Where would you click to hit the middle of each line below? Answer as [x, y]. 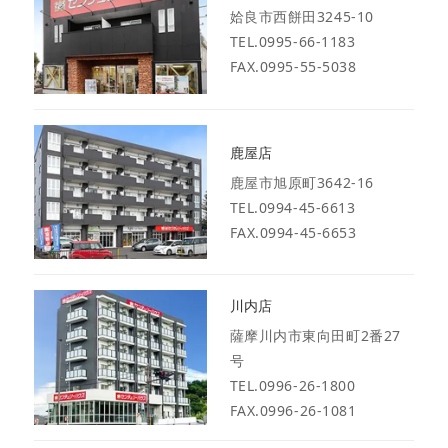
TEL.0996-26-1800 [292, 385]
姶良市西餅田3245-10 [301, 17]
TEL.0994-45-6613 [292, 207]
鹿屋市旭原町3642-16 [301, 182]
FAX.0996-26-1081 [293, 410]
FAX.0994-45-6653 [293, 232]
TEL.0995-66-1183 [292, 42]
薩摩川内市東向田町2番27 [315, 335]
